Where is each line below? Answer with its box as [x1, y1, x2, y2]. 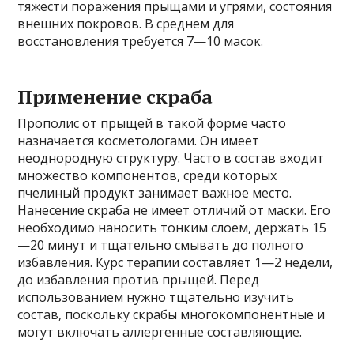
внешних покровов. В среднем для [17, 14, 235, 32]
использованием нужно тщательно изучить [17, 288, 295, 306]
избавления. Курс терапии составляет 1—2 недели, [17, 253, 333, 271]
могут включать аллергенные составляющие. [17, 322, 303, 341]
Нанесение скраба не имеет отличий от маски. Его [17, 201, 331, 219]
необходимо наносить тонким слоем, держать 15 [17, 218, 327, 236]
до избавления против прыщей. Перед [17, 270, 260, 288]
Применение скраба [17, 83, 213, 109]
